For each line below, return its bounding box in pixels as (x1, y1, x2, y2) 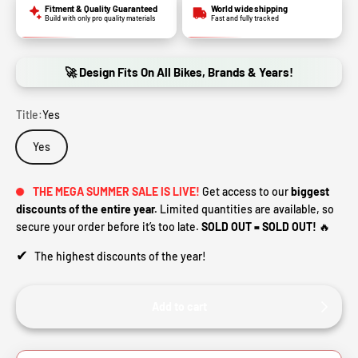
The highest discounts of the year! (32, 249, 206, 264)
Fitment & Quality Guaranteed (45, 3, 158, 14)
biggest (291, 185, 329, 199)
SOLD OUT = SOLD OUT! (201, 220, 316, 234)
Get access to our (200, 185, 291, 199)
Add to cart (151, 300, 207, 314)
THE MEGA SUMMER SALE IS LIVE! (33, 185, 200, 199)
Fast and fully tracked (210, 14, 279, 23)
